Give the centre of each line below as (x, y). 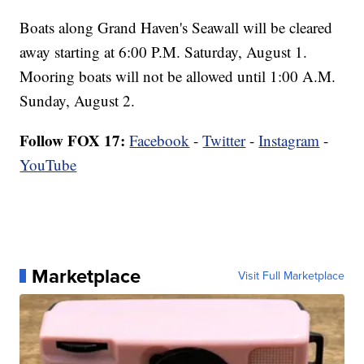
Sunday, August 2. (78, 100)
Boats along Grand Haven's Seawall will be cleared (176, 27)
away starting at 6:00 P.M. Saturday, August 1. (164, 51)
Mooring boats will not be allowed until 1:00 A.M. (178, 76)
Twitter (224, 140)
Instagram (289, 140)
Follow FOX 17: (73, 140)
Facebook (160, 140)
